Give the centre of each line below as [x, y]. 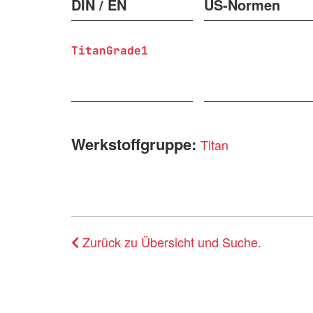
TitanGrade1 [110, 51]
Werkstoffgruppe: [136, 144]
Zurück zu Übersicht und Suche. [170, 242]
